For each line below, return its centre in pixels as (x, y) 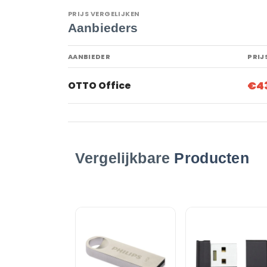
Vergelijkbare (125, 158)
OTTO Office (100, 85)
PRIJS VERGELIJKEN (104, 14)
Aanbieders (103, 28)
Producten (212, 158)
